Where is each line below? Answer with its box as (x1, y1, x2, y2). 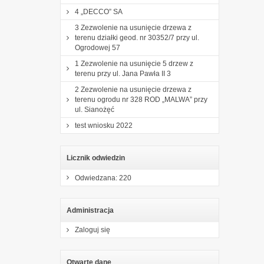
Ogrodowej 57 (75, 43, 120, 52)
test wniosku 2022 (75, 121, 133, 130)
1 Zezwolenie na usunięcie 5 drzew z (75, 59, 193, 68)
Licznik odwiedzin (67, 153, 125, 162)
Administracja (67, 206, 114, 214)
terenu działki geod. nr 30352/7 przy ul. (75, 33, 199, 42)
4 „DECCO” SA (75, 7, 123, 16)
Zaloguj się (75, 225, 110, 234)
